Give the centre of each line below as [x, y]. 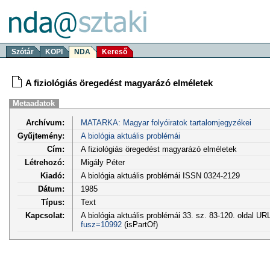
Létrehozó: [45, 162]
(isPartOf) [140, 224]
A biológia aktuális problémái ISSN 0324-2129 [160, 175]
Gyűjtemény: [41, 136]
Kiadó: [52, 175]
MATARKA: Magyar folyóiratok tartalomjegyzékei [166, 122]
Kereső [115, 52]
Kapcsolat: [45, 215]
